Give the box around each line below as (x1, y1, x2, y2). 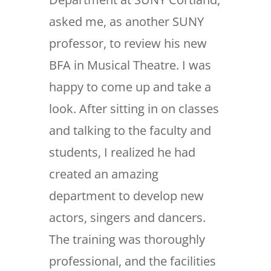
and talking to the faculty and (48, 122, 211, 139)
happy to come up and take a (48, 79, 211, 96)
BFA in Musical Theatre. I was (48, 57, 211, 74)
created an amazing (48, 166, 158, 183)
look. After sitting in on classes (48, 100, 219, 117)
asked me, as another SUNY (48, 13, 204, 30)
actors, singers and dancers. (48, 209, 206, 226)
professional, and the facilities (48, 253, 216, 270)
